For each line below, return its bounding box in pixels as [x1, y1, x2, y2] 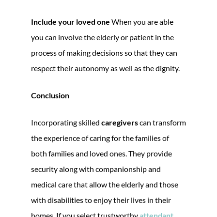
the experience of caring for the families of [31, 133, 169, 142]
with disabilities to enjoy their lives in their [31, 195, 171, 204]
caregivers [101, 117, 138, 127]
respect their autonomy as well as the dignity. [31, 63, 180, 73]
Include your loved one [31, 16, 110, 26]
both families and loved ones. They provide [31, 148, 172, 158]
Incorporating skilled [31, 117, 101, 127]
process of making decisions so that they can [31, 47, 177, 57]
